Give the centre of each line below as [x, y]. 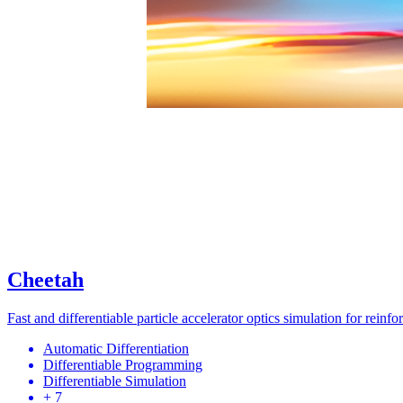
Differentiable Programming [123, 365]
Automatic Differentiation [116, 349]
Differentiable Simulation [115, 381]
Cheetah [45, 280]
